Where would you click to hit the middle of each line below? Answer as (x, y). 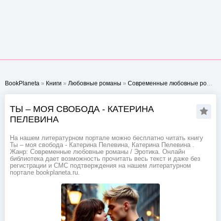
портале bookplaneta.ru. (45, 173)
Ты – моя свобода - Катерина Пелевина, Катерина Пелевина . (102, 145)
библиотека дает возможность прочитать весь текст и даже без (105, 159)
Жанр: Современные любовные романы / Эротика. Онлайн (97, 152)
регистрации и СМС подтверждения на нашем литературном (100, 166)
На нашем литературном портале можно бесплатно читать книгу (107, 138)
